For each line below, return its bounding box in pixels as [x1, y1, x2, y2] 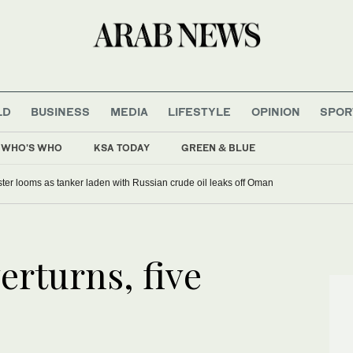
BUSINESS [31, 104, 91, 118]
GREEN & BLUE [181, 141, 255, 154]
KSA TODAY [94, 141, 150, 154]
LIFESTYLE [168, 104, 232, 118]
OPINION [251, 104, 300, 118]
